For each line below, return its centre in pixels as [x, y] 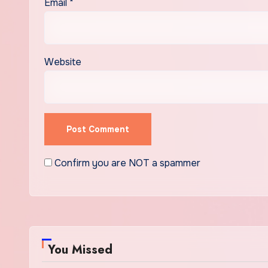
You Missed [80, 249]
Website [63, 62]
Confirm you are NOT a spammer [126, 163]
